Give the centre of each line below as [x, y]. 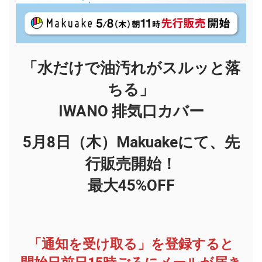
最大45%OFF [131, 186]
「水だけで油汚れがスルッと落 [131, 68]
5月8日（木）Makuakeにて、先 [131, 142]
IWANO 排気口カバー [131, 111]
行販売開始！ [131, 164]
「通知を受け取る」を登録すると [131, 244]
